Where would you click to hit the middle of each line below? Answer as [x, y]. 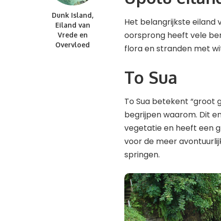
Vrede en [73, 35]
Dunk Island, [73, 15]
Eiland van [73, 25]
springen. [142, 155]
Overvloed [73, 44]
